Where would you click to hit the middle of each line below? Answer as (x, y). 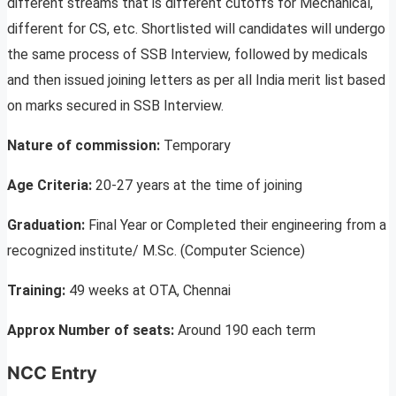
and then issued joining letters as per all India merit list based (196, 80)
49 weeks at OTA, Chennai (150, 291)
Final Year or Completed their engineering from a (237, 225)
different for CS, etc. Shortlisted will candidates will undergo (196, 29)
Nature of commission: (85, 146)
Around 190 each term (247, 331)
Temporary (197, 146)
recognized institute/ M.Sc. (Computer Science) (156, 251)
